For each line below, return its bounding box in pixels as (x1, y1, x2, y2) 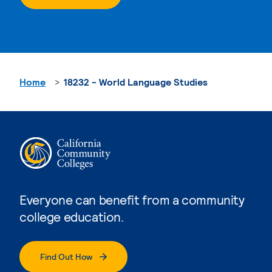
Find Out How (40, 251, 92, 262)
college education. (19, 208, 124, 224)
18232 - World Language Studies (64, 75, 208, 87)
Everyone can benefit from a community (19, 191, 245, 207)
